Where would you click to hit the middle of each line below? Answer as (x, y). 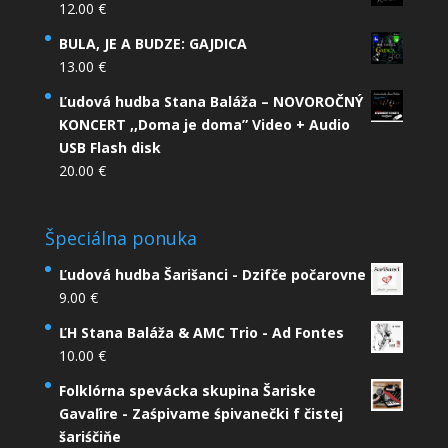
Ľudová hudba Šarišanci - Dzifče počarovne (212, 275)
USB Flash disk (109, 148)
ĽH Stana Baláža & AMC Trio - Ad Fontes (201, 333)
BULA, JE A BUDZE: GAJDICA (152, 44)
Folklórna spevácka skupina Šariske (187, 391)
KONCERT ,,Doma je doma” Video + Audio (204, 125)
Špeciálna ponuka (120, 238)
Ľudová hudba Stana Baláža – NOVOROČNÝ (210, 102)
